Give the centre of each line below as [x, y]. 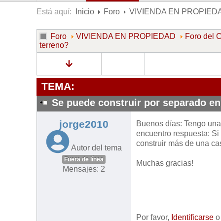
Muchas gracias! [165, 163]
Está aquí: [56, 12]
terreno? [54, 45]
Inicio [85, 12]
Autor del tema [96, 148]
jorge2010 [84, 125]
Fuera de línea [84, 160]
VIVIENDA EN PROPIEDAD [126, 36]
